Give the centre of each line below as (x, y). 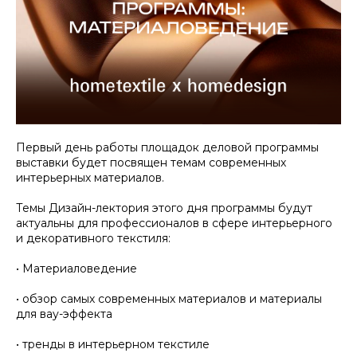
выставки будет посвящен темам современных (151, 163)
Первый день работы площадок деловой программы (167, 147)
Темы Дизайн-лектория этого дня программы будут (164, 208)
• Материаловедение (76, 269)
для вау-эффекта (64, 314)
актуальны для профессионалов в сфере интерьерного (174, 223)
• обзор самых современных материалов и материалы (169, 299)
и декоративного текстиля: (93, 238)
